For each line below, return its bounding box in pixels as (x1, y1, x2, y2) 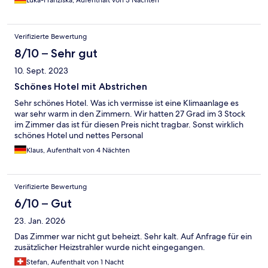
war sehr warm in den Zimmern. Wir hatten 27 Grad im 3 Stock (14, 108, 245, 120)
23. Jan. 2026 (14, 215, 65, 227)
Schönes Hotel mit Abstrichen (14, 81, 147, 93)
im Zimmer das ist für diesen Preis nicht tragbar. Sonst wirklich (14, 119, 243, 130)
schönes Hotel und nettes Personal (14, 130, 143, 141)
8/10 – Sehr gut (14, 46, 98, 61)
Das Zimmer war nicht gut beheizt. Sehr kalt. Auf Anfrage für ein (14, 231, 252, 242)
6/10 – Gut (14, 196, 72, 211)
